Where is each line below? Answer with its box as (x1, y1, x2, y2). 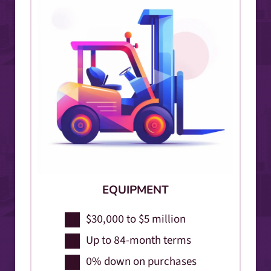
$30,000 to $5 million (86, 211, 186, 227)
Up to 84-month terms (86, 232, 191, 249)
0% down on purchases (86, 253, 197, 270)
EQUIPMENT (102, 181, 169, 198)
